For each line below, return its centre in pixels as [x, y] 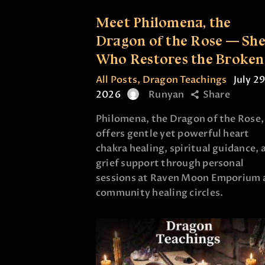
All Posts [117, 80]
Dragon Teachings [185, 80]
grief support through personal [170, 163]
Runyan [167, 94]
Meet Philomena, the [164, 22]
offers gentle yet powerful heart [173, 133]
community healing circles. [160, 193]
